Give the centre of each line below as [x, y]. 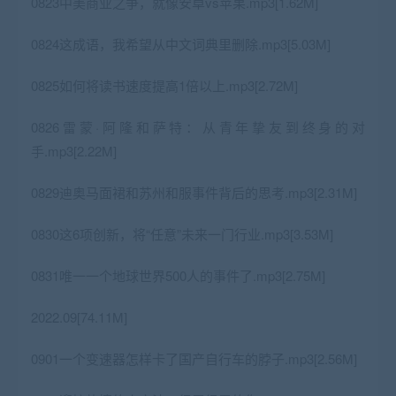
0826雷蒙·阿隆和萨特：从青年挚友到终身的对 [198, 126]
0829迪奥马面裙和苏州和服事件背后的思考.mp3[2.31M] [194, 192]
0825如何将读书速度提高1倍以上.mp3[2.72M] [164, 85]
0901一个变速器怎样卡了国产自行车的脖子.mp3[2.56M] [194, 358]
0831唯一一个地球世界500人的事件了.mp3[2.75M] [178, 275]
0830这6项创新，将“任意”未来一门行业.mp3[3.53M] [182, 233]
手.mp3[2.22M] [74, 150]
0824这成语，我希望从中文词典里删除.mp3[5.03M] [181, 43]
